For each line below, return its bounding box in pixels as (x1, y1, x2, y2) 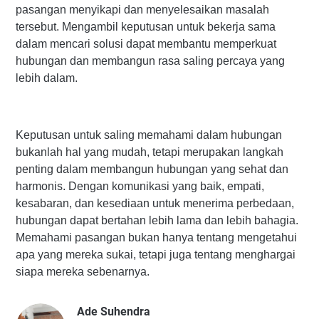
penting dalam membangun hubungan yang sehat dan (16, 163, 288, 176)
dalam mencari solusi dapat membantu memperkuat (16, 38, 276, 51)
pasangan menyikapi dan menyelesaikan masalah (16, 4, 269, 16)
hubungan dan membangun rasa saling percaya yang (16, 55, 285, 68)
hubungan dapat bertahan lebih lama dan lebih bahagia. (16, 214, 298, 227)
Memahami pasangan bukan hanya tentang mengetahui (16, 231, 297, 244)
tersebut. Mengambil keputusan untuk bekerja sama (16, 21, 276, 33)
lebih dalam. (16, 72, 78, 85)
